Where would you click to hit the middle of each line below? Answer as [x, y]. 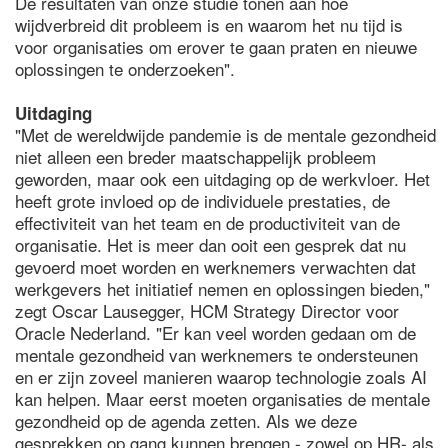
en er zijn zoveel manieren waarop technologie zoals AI [221, 376]
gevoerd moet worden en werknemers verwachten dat [215, 266]
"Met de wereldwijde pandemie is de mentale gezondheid [225, 134]
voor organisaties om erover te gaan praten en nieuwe [216, 46]
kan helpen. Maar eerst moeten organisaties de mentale [222, 398]
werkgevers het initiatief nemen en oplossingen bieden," [222, 288]
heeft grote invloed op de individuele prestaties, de [202, 200]
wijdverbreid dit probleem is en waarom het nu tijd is [209, 24]
